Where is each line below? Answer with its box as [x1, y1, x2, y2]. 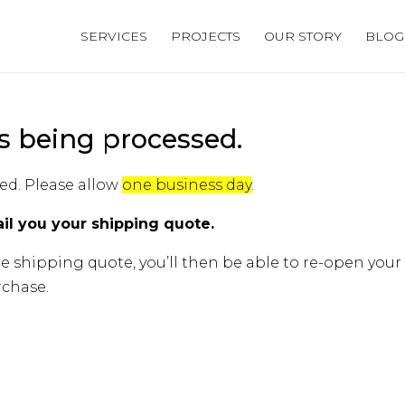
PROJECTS [171, 28, 240, 44]
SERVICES [80, 28, 147, 44]
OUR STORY [264, 28, 342, 44]
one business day [122, 176, 251, 193]
